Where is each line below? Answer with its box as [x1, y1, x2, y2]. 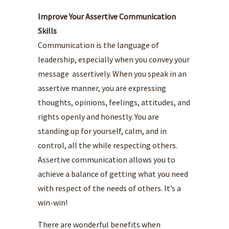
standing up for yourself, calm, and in [38, 126, 167, 136]
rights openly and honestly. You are [38, 111, 159, 122]
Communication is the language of [38, 40, 159, 50]
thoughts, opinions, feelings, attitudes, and [38, 97, 190, 107]
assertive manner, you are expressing [38, 83, 166, 93]
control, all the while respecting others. [38, 140, 177, 150]
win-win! [38, 197, 67, 208]
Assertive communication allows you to [38, 154, 175, 165]
